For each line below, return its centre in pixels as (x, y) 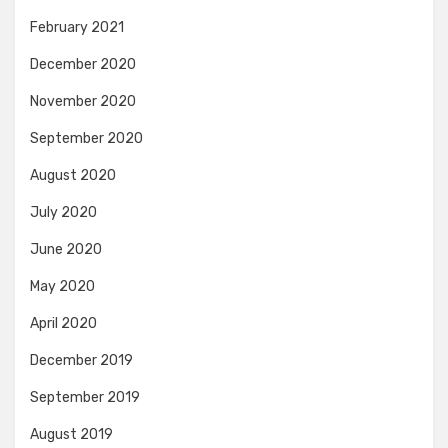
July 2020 (63, 212)
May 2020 (62, 286)
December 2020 (83, 64)
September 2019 (85, 397)
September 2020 (86, 138)
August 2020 (73, 175)
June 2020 (66, 249)
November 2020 (83, 101)
